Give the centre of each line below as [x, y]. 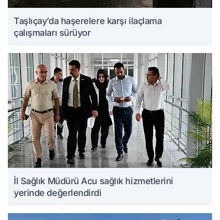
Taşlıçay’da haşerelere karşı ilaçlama [88, 21]
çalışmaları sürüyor [52, 33]
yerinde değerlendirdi [58, 193]
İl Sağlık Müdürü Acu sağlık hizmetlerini [94, 181]
